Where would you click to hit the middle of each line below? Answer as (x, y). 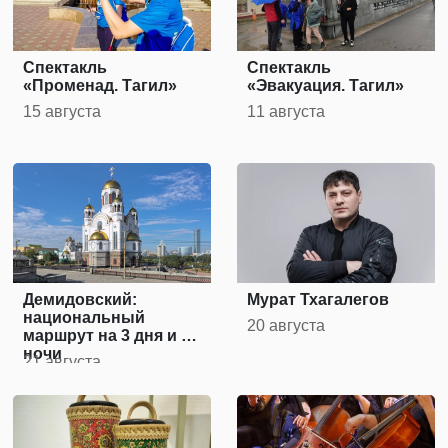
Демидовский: (80, 300)
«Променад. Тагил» (100, 86)
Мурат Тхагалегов (318, 300)
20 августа (286, 326)
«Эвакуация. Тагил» (326, 86)
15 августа (62, 112)
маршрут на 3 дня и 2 (107, 336)
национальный (84, 318)
